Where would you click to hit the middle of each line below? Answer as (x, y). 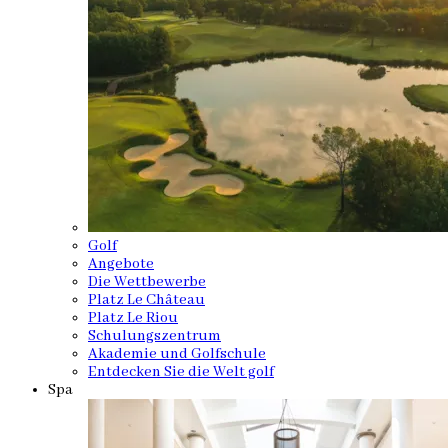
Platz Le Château (146, 300)
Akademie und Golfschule (177, 354)
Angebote (121, 264)
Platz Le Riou (133, 318)
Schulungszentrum (154, 336)
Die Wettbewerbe (147, 282)
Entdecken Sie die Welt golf (181, 372)
